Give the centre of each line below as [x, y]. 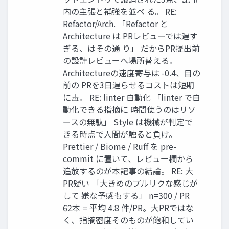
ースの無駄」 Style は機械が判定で [128, 122]
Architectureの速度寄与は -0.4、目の [132, 73]
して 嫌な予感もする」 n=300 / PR [126, 196]
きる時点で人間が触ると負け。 [120, 134]
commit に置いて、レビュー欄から [128, 159]
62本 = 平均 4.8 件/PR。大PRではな [128, 208]
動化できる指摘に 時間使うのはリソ [129, 110]
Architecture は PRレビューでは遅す [130, 36]
